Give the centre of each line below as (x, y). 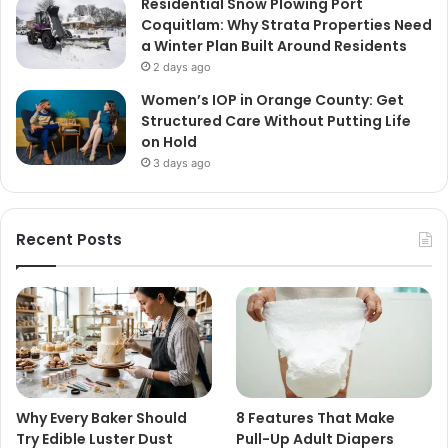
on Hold (169, 142)
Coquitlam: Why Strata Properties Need (286, 25)
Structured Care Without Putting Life (276, 121)
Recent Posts (69, 240)
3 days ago (182, 163)
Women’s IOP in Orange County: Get (272, 100)
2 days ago (182, 67)
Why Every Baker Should (101, 417)
